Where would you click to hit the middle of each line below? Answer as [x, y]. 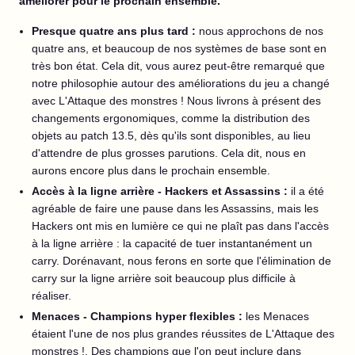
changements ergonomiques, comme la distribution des [171, 118]
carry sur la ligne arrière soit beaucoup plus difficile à [164, 278]
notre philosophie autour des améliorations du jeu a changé [181, 83]
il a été [307, 191]
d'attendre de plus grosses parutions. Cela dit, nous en [169, 153]
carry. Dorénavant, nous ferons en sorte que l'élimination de [181, 261]
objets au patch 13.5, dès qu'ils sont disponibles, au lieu [171, 136]
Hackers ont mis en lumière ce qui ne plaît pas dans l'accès [180, 226]
